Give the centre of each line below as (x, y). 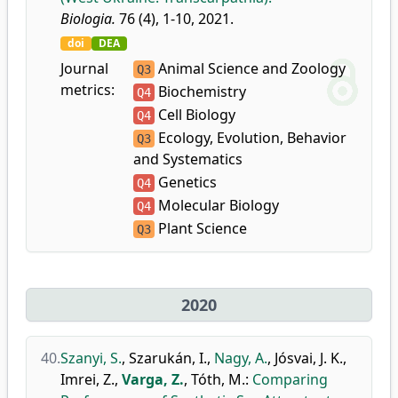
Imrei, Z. (88, 379)
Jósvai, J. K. (309, 358)
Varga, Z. (153, 379)
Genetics (185, 182)
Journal (84, 68)
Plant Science (200, 228)
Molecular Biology (216, 205)
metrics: (88, 90)
